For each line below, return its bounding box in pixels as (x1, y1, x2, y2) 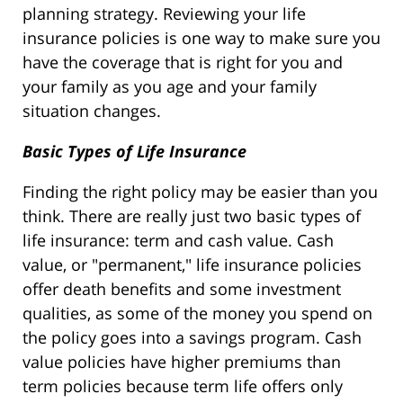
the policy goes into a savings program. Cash (22, 327, 362, 349)
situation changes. (22, 100, 161, 122)
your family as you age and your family (22, 76, 317, 98)
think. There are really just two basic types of (22, 205, 361, 228)
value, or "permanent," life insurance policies (22, 254, 362, 276)
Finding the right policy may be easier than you (22, 181, 378, 203)
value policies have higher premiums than (22, 351, 341, 373)
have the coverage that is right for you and (22, 51, 343, 74)
